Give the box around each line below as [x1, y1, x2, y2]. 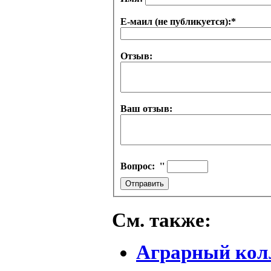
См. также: [112, 209, 211, 232]
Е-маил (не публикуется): [120, 16, 231, 27]
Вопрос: [120, 161, 160, 172]
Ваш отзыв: [120, 103, 172, 114]
